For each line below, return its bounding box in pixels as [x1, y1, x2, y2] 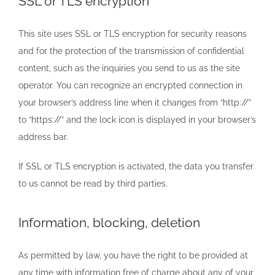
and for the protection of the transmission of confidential [18, 45, 244, 56]
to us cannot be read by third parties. [18, 178, 168, 188]
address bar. [18, 131, 68, 142]
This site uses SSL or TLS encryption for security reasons [18, 28, 247, 39]
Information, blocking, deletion [18, 214, 200, 230]
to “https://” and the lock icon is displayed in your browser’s [18, 114, 256, 125]
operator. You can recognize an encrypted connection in [18, 80, 242, 90]
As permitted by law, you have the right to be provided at [18, 250, 248, 260]
